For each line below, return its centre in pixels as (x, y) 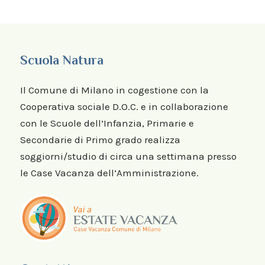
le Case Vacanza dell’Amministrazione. (109, 172)
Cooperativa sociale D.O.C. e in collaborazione (124, 106)
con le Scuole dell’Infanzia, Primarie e (107, 123)
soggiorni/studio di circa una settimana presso (128, 156)
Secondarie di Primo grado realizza (100, 139)
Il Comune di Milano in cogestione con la (114, 90)
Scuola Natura (62, 60)
